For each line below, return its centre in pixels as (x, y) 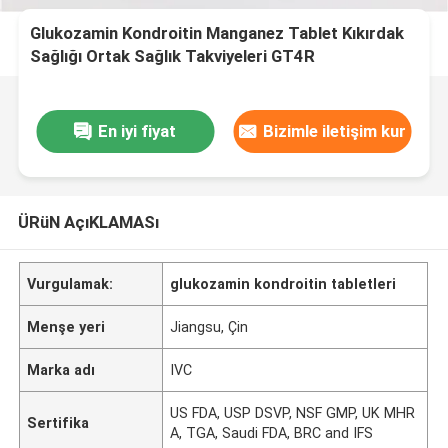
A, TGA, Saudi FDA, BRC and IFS (272, 432)
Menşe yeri (66, 326)
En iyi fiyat (137, 130)
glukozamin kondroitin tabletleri (283, 283)
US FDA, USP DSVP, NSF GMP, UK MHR (293, 412)
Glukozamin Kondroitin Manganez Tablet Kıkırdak (217, 33)
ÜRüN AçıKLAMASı (88, 221)
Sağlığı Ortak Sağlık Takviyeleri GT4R (173, 56)
